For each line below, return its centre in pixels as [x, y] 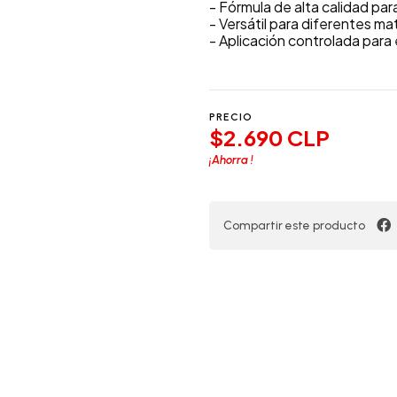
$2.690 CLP [269, 138]
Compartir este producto [294, 225]
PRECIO [231, 117]
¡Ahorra [230, 159]
